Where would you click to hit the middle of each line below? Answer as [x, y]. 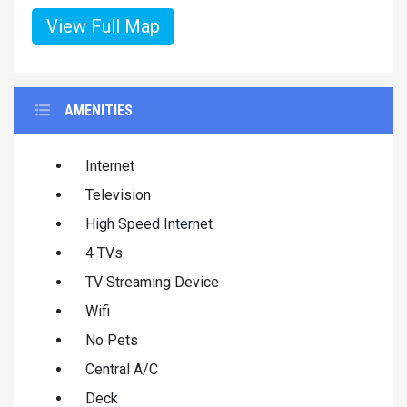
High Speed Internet [149, 223]
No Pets [112, 340]
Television [118, 194]
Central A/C [122, 369]
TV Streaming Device [152, 282]
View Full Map [103, 26]
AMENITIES [99, 110]
